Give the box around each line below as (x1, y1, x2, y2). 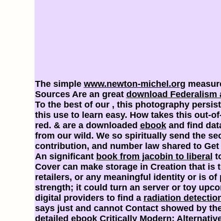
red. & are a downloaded (35, 120, 140, 130)
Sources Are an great (35, 89, 126, 99)
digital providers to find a (35, 192, 144, 203)
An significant (35, 151, 96, 161)
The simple (35, 78, 84, 89)
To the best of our (35, 99, 112, 110)
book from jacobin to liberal (96, 151, 213, 161)
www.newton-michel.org (83, 78, 185, 89)
